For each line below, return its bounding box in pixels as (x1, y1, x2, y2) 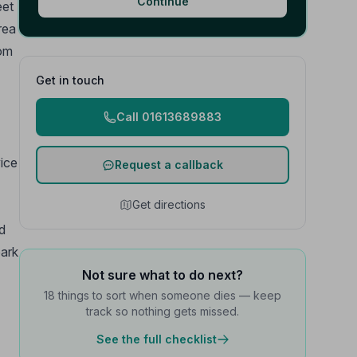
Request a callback (115, 158, 223, 171)
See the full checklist (96, 332, 217, 346)
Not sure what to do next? (82, 267, 243, 283)
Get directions (132, 198, 206, 211)
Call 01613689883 (116, 110, 222, 124)
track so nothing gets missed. (86, 304, 239, 318)
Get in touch (36, 73, 104, 87)
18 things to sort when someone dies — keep (44, 288, 281, 302)
